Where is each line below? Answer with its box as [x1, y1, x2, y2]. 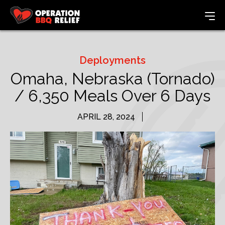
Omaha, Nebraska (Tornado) [10, 69, 215, 88]
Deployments [79, 54, 146, 66]
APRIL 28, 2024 [77, 112, 135, 122]
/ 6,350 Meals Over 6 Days [15, 86, 210, 105]
